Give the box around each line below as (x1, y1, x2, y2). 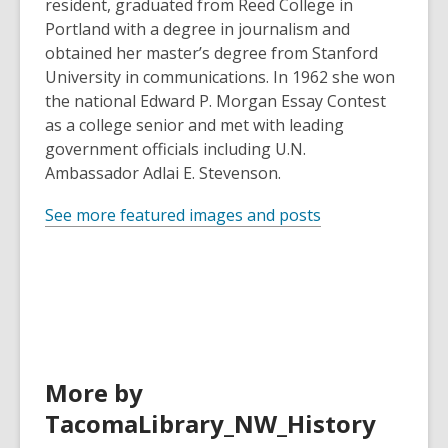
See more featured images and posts (45, 204, 321, 226)
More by (45, 376, 143, 409)
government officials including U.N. (45, 138, 306, 160)
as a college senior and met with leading (45, 114, 344, 136)
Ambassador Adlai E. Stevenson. (45, 162, 281, 184)
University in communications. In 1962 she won (45, 66, 395, 88)
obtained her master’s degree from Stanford (45, 42, 378, 64)
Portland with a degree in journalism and (45, 18, 350, 40)
